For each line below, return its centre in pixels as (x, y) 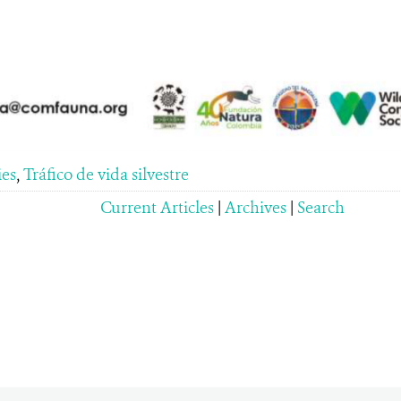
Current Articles (157, 208)
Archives (256, 208)
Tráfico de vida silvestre (106, 175)
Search (321, 208)
